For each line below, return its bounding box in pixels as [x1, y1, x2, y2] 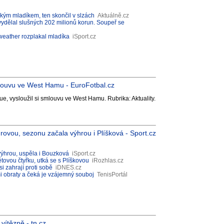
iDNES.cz [55, 164, 81, 171]
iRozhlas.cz [92, 157, 123, 164]
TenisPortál [97, 171, 127, 178]
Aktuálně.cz [97, 12, 129, 19]
